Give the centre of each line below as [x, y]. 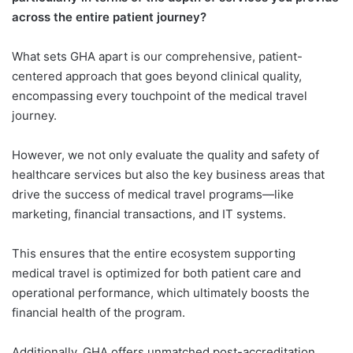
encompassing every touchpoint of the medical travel [160, 95]
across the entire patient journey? [109, 17]
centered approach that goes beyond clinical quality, [157, 76]
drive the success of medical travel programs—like [153, 194]
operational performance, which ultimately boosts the [161, 292]
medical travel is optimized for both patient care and [156, 273]
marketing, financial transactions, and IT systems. [149, 214]
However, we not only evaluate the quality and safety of [165, 154]
